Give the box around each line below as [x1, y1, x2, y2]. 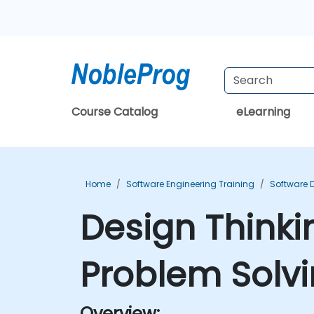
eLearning [235, 104, 290, 120]
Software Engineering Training [126, 178, 254, 190]
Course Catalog [71, 104, 158, 120]
